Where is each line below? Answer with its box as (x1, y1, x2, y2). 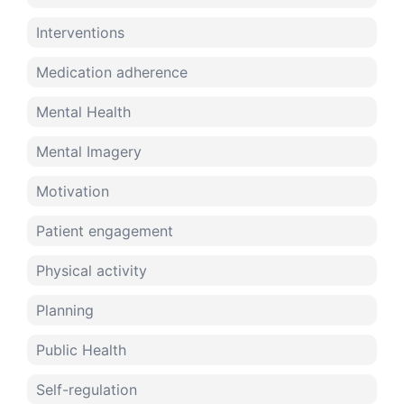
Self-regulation (36, 381, 137, 399)
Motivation (36, 182, 109, 201)
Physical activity (36, 262, 147, 280)
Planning (36, 301, 94, 320)
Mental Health (36, 103, 131, 122)
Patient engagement (36, 222, 173, 241)
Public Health (36, 341, 126, 360)
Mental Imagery (36, 142, 142, 161)
